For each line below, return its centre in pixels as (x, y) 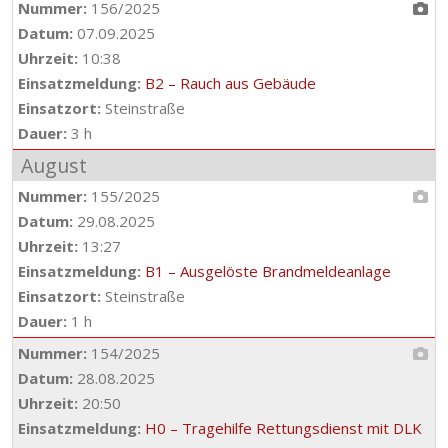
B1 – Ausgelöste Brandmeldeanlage (268, 271)
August (54, 165)
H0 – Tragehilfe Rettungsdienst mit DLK (283, 428)
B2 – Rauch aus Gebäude (230, 83)
